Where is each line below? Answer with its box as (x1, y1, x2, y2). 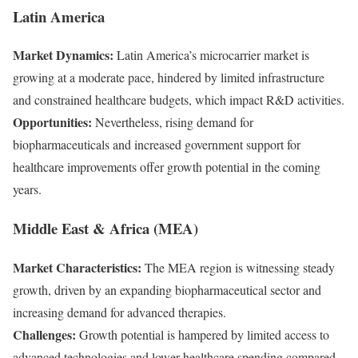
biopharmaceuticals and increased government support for (13, 136, 300, 153)
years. (13, 181, 42, 198)
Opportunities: (13, 113, 92, 132)
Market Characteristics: (13, 257, 141, 276)
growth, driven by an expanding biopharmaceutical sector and (13, 280, 321, 298)
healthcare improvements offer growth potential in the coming (13, 158, 320, 176)
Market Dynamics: (13, 46, 113, 65)
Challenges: (13, 324, 76, 344)
